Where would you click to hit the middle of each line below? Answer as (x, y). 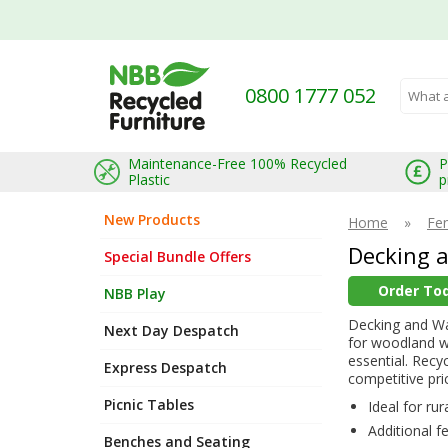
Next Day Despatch (171, 330)
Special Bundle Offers (177, 256)
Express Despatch (165, 367)
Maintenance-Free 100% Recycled (237, 163)
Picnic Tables (149, 404)
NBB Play (135, 293)
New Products (152, 219)
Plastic (149, 179)
